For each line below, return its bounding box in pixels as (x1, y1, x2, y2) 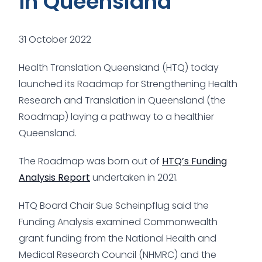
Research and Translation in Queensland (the (19, 93, 226, 107)
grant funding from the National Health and (19, 231, 216, 245)
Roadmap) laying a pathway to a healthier (19, 109, 214, 123)
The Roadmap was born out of (19, 154, 162, 168)
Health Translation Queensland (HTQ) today (19, 60, 219, 74)
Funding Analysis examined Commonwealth (19, 215, 218, 229)
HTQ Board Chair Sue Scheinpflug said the (19, 198, 209, 212)
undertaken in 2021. (90, 170, 178, 184)
